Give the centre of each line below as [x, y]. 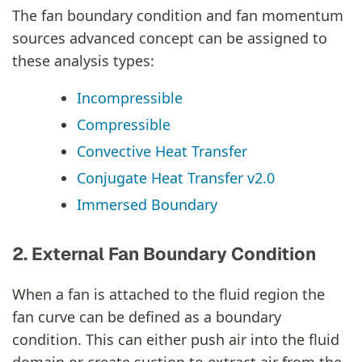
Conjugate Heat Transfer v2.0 [176, 177]
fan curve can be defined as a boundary [147, 316]
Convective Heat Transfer [162, 151]
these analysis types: [83, 60]
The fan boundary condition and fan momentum [178, 15]
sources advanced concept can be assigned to [170, 38]
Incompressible [130, 97]
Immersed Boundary [147, 204]
